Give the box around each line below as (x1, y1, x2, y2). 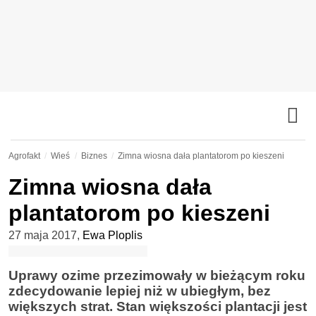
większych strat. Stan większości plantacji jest (8, 299, 307, 314)
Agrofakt (8, 151, 40, 161)
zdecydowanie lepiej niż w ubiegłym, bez (8, 284, 271, 298)
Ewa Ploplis (83, 229, 142, 241)
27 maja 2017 (8, 229, 77, 241)
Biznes (80, 151, 107, 161)
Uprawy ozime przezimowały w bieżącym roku (8, 268, 305, 283)
